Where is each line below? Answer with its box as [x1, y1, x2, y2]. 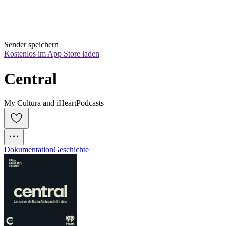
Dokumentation [4, 145, 53, 154]
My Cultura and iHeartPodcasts [4, 99, 104, 108]
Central [4, 69, 57, 88]
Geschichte [53, 145, 89, 154]
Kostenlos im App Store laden [4, 49, 99, 59]
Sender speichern [4, 40, 59, 49]
